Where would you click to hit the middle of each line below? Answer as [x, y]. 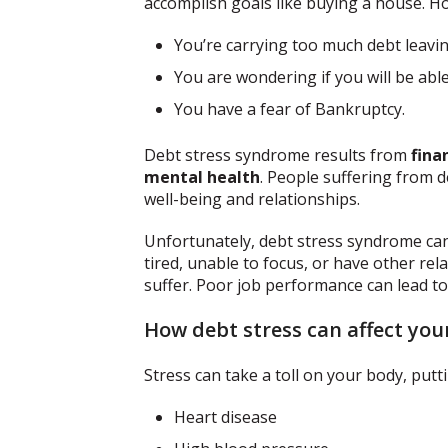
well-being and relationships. [252, 199]
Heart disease [225, 417]
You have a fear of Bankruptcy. [289, 109]
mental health [202, 177]
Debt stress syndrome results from [277, 155]
